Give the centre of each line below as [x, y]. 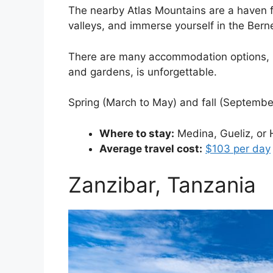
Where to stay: [137, 133]
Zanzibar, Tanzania [162, 185]
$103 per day [238, 148]
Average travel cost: [151, 148]
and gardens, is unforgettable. [143, 72]
